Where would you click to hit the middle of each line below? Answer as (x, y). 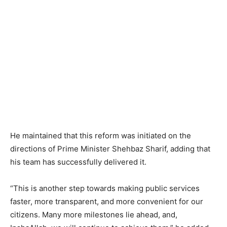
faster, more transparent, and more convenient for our (107, 201)
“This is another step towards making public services (105, 188)
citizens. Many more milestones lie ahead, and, (94, 215)
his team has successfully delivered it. (78, 162)
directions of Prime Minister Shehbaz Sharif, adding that (110, 149)
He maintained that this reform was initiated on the (101, 136)
